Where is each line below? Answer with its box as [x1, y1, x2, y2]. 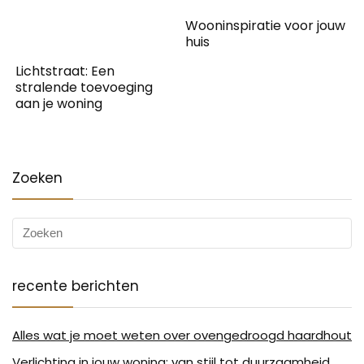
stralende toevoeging [15, 77, 154, 97]
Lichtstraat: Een [15, 61, 115, 80]
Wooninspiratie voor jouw [185, 15, 346, 35]
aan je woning [15, 93, 103, 113]
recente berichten [12, 275, 139, 296]
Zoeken [12, 167, 63, 188]
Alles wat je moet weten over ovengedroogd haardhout [12, 326, 352, 344]
